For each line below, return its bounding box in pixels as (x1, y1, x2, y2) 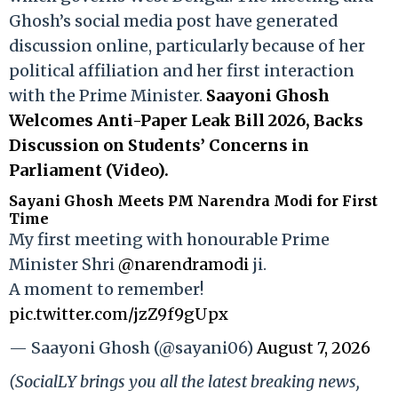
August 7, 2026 (257, 338, 370, 359)
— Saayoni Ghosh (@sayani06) (9, 338, 257, 359)
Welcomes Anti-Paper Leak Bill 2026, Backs (9, 110, 363, 131)
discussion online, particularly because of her (9, 36, 365, 57)
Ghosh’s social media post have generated (9, 11, 338, 32)
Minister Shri (9, 254, 118, 275)
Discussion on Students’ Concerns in (9, 135, 309, 156)
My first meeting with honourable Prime (9, 229, 330, 251)
